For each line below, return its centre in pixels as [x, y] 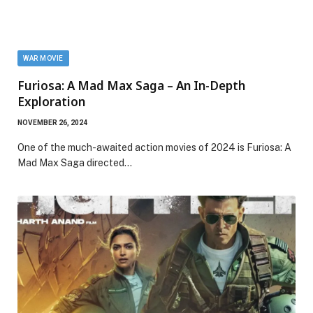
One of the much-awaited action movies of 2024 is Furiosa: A [154, 147]
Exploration [51, 101]
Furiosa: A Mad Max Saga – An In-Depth [131, 85]
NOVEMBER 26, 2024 [52, 122]
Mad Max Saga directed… [75, 162]
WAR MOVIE [43, 58]
